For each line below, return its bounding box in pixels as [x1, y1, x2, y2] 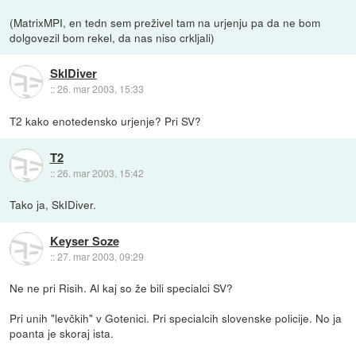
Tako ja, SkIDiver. [10, 196, 97, 213]
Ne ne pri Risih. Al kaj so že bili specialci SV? [10, 280, 234, 296]
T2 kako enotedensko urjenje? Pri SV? [10, 113, 202, 130]
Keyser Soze [49, 231, 119, 250]
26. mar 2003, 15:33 [56, 82, 144, 96]
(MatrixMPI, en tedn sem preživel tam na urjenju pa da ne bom [10, 14, 321, 31]
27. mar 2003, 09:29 [56, 249, 144, 263]
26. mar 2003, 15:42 [56, 165, 144, 180]
